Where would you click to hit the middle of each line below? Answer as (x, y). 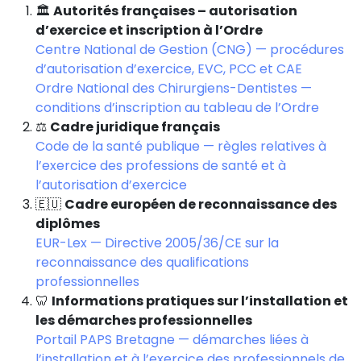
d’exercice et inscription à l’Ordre (149, 30)
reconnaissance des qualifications (142, 262)
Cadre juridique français (135, 127)
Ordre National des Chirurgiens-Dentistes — (174, 88)
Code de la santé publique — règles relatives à (181, 146)
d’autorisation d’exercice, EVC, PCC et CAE (169, 68)
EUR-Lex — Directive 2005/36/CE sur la (157, 243)
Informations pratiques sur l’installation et (200, 301)
